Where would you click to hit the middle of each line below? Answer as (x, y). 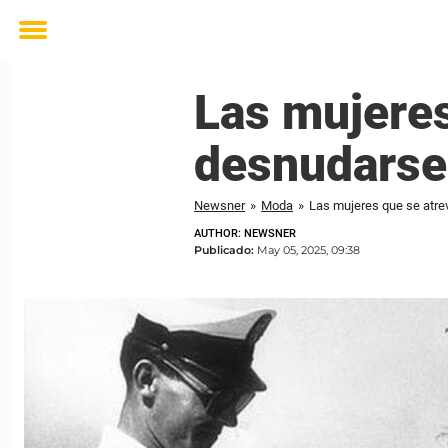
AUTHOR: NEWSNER (245, 233)
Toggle (46, 44)
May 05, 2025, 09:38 (308, 250)
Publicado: (225, 250)
